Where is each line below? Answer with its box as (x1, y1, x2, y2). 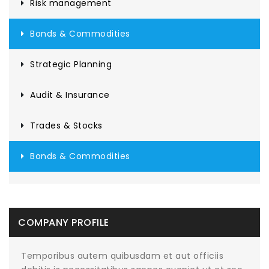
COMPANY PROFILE (18, 216, 109, 229)
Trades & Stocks (30, 119, 103, 131)
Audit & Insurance (30, 89, 110, 101)
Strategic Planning (30, 58, 112, 70)
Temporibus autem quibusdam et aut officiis (21, 250, 223, 262)
